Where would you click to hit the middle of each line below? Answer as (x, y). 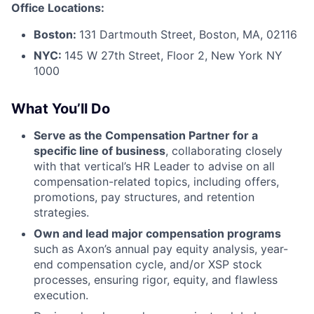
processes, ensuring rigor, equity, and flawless (156, 280)
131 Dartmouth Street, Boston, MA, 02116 (188, 34)
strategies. (61, 212)
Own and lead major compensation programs (157, 233)
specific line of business (100, 151)
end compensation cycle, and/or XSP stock (148, 264)
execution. (61, 295)
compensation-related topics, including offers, (156, 182)
